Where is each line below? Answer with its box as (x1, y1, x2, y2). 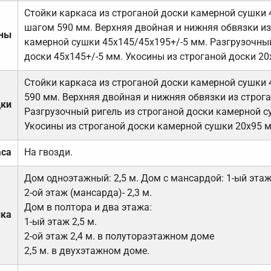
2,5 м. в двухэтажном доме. (24, 244, 149, 256)
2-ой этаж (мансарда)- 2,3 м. (24, 186, 152, 198)
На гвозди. (24, 146, 73, 158)
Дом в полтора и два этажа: (24, 201, 152, 213)
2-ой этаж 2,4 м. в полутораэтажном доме (24, 230, 214, 242)
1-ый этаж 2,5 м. (24, 215, 97, 227)
